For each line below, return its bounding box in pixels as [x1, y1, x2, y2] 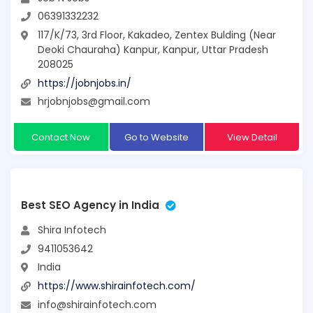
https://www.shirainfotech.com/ [38, 279, 196, 293]
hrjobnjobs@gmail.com [38, 94, 150, 109]
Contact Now [31, 131, 91, 145]
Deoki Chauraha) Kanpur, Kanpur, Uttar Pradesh [38, 43, 268, 57]
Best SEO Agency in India [21, 198, 159, 213]
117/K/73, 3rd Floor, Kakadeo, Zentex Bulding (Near [38, 28, 276, 43]
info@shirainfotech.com [38, 297, 156, 312]
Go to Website [124, 131, 189, 145]
